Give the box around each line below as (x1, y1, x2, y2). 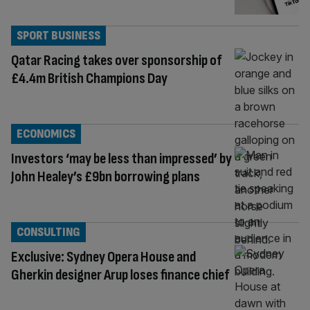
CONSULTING (17, 224, 80, 239)
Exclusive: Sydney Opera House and (11, 247, 196, 266)
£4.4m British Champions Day (11, 69, 167, 88)
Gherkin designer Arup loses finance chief (11, 265, 229, 284)
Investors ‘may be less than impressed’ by (11, 149, 232, 168)
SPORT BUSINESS (17, 28, 100, 43)
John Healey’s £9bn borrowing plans (11, 167, 202, 186)
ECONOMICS (17, 126, 75, 141)
